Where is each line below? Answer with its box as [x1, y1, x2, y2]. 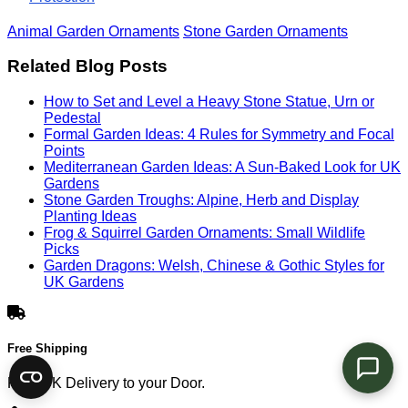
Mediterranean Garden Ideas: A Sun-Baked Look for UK [44, 159, 401, 176]
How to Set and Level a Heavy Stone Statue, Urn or [44, 94, 374, 110]
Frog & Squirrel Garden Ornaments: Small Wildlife [44, 225, 365, 241]
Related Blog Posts [7, 56, 168, 76]
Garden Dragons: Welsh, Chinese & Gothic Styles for [44, 258, 384, 274]
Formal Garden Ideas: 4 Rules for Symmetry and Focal [44, 127, 394, 143]
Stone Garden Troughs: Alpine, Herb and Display [44, 192, 359, 209]
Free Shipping [7, 342, 87, 356]
